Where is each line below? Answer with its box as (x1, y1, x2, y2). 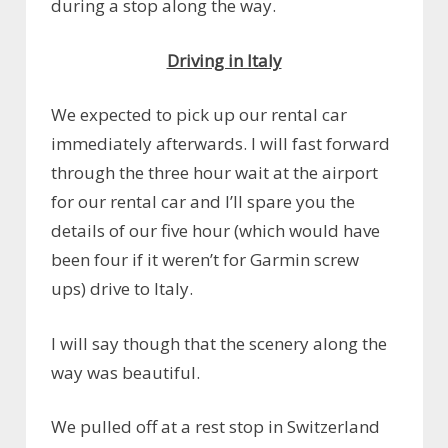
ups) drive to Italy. (51, 277, 193, 301)
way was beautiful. (51, 360, 200, 384)
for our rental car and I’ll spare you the (51, 190, 355, 214)
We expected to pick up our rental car (51, 103, 347, 127)
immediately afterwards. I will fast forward (51, 132, 390, 156)
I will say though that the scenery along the (51, 331, 387, 355)
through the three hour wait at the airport (51, 161, 378, 185)
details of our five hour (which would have (51, 219, 380, 243)
